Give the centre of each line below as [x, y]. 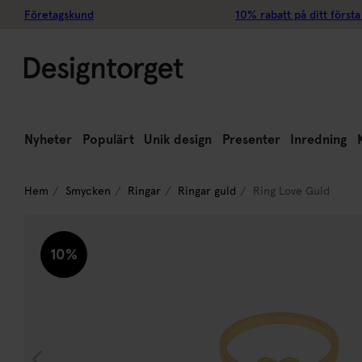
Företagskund [59, 15]
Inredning [319, 139]
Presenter [251, 139]
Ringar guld [207, 191]
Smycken [88, 191]
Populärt [108, 139]
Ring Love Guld [291, 191]
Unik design [178, 139]
